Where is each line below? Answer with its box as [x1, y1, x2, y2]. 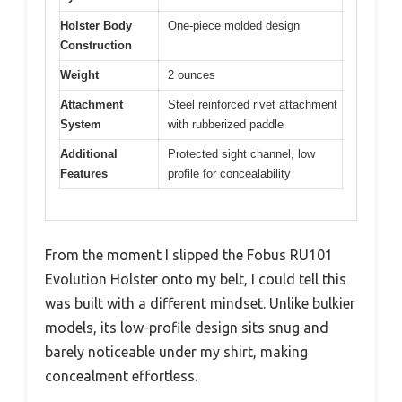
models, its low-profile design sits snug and [45, 319, 328, 336]
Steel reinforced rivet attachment [168, 97, 337, 111]
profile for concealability [168, 166, 291, 180]
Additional [60, 146, 118, 161]
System [60, 117, 101, 131]
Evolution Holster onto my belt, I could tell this [45, 271, 346, 287]
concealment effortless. [45, 368, 197, 384]
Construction [60, 38, 132, 52]
